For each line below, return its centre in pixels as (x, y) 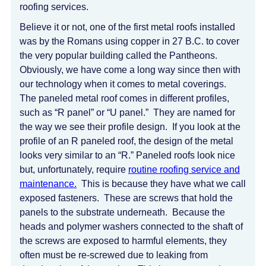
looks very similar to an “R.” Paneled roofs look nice (127, 155)
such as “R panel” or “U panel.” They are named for (127, 113)
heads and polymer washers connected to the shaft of (131, 227)
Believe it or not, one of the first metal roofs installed (127, 27)
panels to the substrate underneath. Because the (122, 212)
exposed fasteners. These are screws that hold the (126, 198)
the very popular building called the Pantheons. (120, 56)
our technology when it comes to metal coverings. (124, 84)
